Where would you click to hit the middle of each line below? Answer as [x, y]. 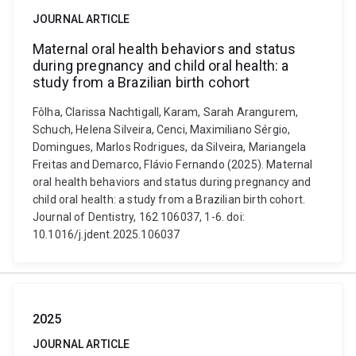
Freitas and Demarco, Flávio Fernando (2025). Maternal [173, 164]
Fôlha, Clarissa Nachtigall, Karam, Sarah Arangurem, [166, 112]
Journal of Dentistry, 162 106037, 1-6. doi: [139, 217]
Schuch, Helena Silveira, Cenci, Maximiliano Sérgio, [162, 130]
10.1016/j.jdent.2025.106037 [106, 234]
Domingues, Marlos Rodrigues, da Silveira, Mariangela [170, 147]
